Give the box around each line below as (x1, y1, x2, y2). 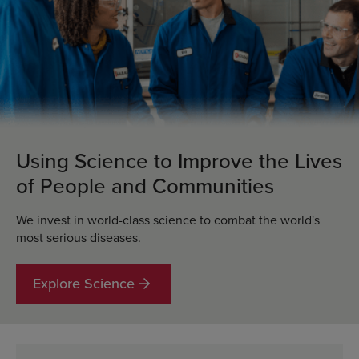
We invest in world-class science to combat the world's (16, 210, 320, 228)
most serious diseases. (16, 228, 141, 246)
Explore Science (33, 272, 135, 293)
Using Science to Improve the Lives (16, 145, 342, 175)
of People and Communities (16, 170, 274, 200)
